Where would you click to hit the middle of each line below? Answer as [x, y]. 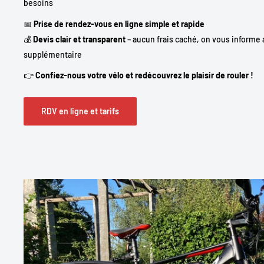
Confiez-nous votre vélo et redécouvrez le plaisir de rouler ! [144, 75]
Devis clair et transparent [79, 39]
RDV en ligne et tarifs [80, 111]
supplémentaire [53, 54]
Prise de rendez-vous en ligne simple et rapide [119, 24]
